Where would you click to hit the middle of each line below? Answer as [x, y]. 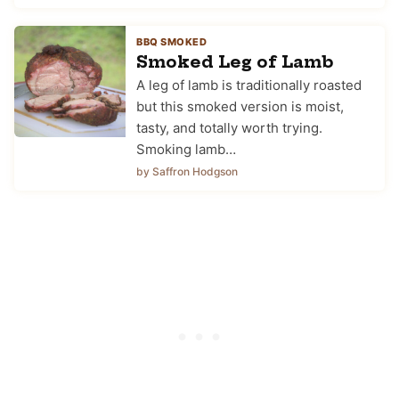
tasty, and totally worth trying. [229, 127]
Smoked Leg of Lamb [235, 61]
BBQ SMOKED [171, 41]
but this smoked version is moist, [240, 106]
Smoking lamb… [186, 149]
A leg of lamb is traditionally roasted [249, 85]
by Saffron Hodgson [187, 171]
